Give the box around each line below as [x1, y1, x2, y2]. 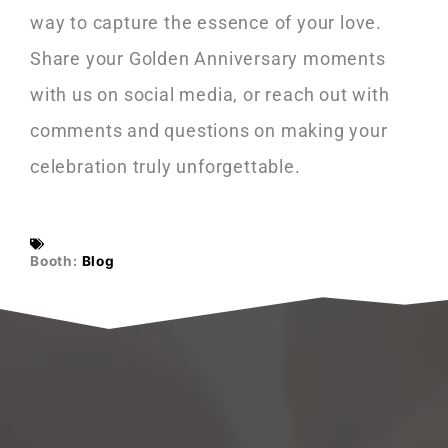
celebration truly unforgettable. [30, 156, 301, 178]
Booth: [30, 252, 78, 269]
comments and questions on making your [30, 120, 388, 142]
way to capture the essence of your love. [30, 12, 382, 34]
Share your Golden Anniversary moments [30, 48, 386, 70]
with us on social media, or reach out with [30, 84, 390, 106]
